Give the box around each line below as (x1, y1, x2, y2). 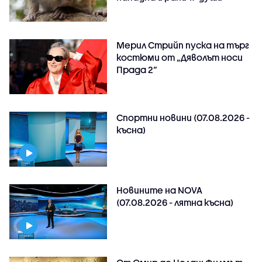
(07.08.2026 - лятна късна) (116, 197, 234, 208)
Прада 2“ (116, 64, 158, 75)
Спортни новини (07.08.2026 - (116, 112, 250, 123)
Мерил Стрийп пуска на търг (116, 40, 250, 51)
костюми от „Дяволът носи (116, 52, 243, 63)
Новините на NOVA (116, 185, 203, 196)
